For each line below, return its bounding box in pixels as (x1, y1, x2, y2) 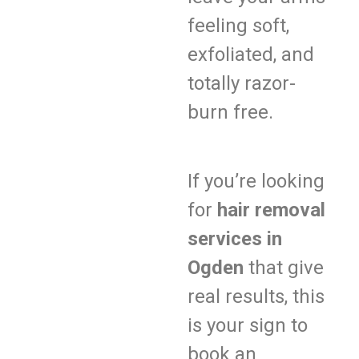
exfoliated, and (188, 43, 314, 66)
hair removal (217, 199, 325, 222)
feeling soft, (188, 14, 289, 37)
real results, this (188, 285, 325, 309)
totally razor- (188, 72, 296, 95)
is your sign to (188, 314, 308, 337)
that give (244, 256, 324, 280)
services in (188, 228, 282, 251)
